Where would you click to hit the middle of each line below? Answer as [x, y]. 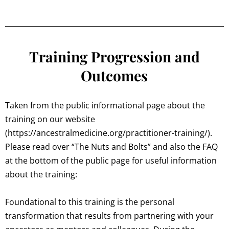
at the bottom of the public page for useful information [111, 161]
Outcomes [114, 76]
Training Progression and [114, 57]
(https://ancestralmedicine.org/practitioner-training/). [109, 133]
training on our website [50, 119]
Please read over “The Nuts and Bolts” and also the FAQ [111, 147]
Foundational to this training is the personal [90, 202]
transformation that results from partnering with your [109, 216]
